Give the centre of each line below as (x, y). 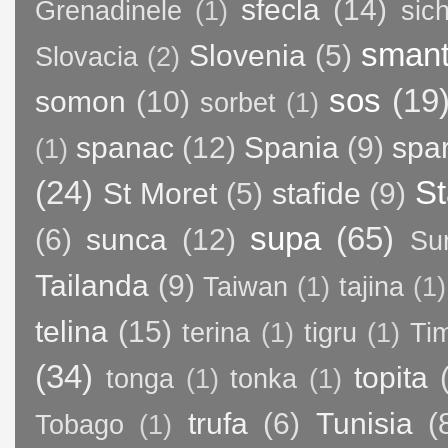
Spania (291, 147)
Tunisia (364, 423)
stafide (316, 193)
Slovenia (247, 55)
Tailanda (92, 285)
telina (71, 331)
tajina (371, 286)
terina (216, 332)
